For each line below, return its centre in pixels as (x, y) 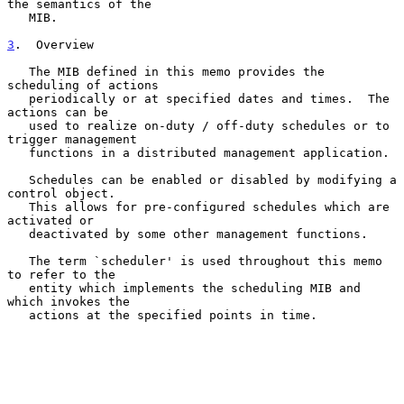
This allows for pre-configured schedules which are (18, 207)
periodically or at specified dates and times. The (18, 98)
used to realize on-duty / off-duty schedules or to (18, 125)
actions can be (58, 112)
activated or (50, 220)
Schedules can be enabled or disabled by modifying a (18, 179)
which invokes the (69, 301)
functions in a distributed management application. (18, 152)
